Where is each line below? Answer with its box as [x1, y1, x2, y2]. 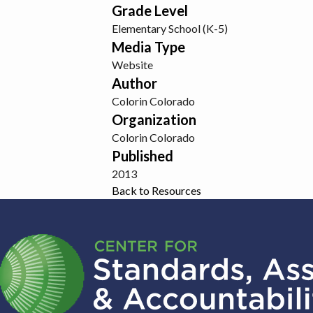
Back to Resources [112, 184, 201, 197]
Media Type [112, 38, 185, 55]
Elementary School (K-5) [112, 22, 228, 35]
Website [112, 58, 153, 71]
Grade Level [112, 2, 188, 19]
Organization [112, 111, 196, 128]
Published [112, 147, 173, 164]
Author [112, 75, 157, 92]
